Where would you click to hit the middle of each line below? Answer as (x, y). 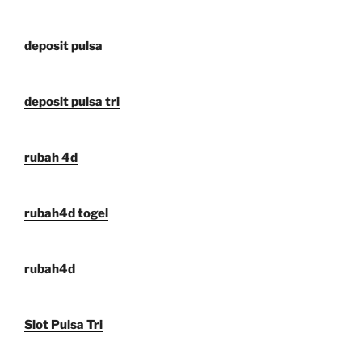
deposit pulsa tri (72, 102)
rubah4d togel (66, 214)
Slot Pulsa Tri (63, 325)
